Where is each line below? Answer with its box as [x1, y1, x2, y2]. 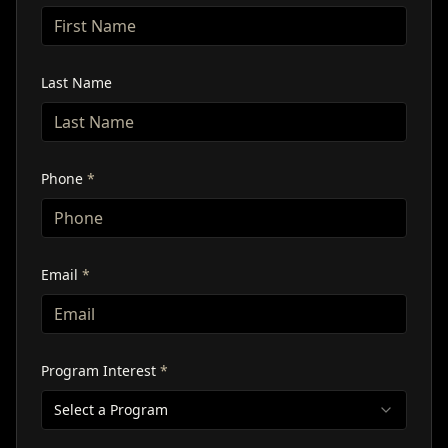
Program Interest [41, 361, 160, 381]
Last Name [41, 73, 112, 93]
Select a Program [54, 400, 168, 420]
